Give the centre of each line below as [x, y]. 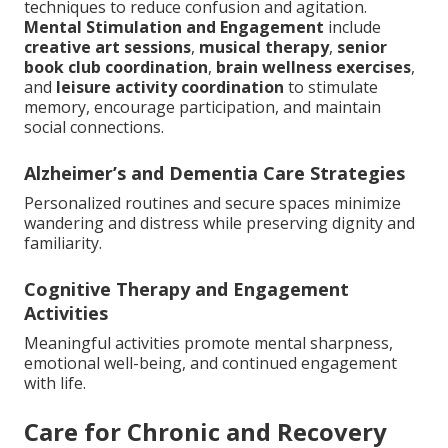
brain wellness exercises [313, 67]
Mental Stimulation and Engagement [174, 27]
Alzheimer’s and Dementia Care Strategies [214, 173]
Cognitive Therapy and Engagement [186, 289]
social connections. [94, 127]
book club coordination [116, 67]
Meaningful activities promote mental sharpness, [208, 343]
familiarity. [63, 243]
